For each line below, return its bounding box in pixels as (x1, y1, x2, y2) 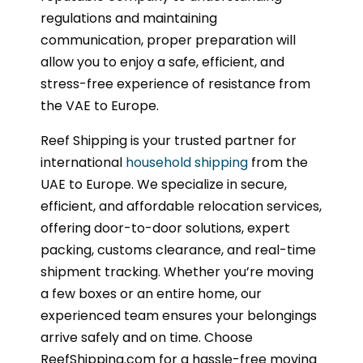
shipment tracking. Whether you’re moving (41, 263, 314, 282)
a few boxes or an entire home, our (41, 284, 262, 304)
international (41, 153, 122, 173)
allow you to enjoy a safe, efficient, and (41, 53, 284, 72)
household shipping (122, 153, 248, 173)
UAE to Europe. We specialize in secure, (41, 175, 287, 194)
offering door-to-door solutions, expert (41, 219, 290, 238)
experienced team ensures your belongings (41, 306, 317, 326)
